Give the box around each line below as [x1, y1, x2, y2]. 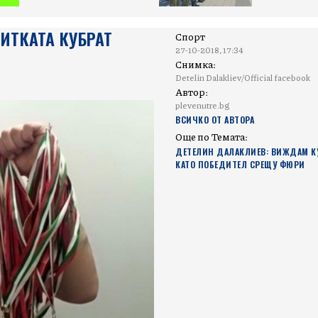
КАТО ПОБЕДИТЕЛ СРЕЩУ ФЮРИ [175, 158, 305, 171]
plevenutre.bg [175, 99, 230, 112]
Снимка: [175, 57, 216, 72]
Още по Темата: [175, 129, 248, 144]
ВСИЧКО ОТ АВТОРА [175, 114, 255, 126]
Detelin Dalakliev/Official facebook [175, 72, 311, 84]
